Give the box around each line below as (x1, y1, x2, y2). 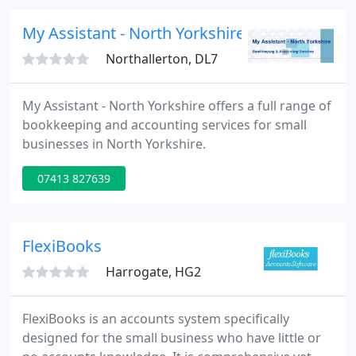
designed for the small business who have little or (22, 329, 321, 346)
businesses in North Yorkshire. (22, 135, 206, 153)
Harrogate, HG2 (106, 263, 201, 281)
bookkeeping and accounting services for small (22, 116, 307, 133)
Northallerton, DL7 (106, 50, 218, 68)
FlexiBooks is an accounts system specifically (22, 310, 289, 327)
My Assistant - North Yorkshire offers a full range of (22, 97, 331, 114)
